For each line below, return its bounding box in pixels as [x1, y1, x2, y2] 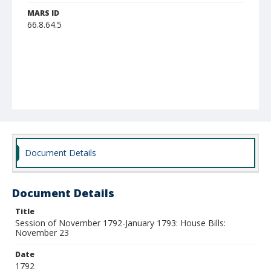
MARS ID [27, 8, 59, 18]
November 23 [15, 227, 69, 238]
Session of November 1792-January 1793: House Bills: [15, 217, 226, 229]
